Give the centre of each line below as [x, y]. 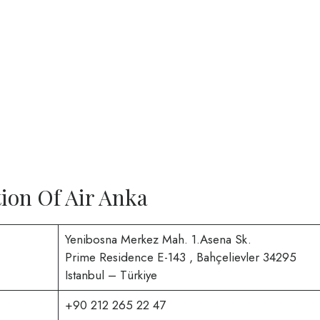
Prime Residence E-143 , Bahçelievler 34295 [180, 257]
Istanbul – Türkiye [111, 275]
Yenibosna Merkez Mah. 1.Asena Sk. [158, 239]
